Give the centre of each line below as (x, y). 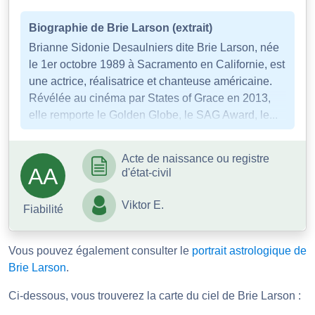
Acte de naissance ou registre (195, 158)
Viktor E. (143, 205)
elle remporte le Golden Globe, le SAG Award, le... (153, 115)
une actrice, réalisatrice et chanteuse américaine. (150, 81)
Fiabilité (43, 209)
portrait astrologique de (249, 250)
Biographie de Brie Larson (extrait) (121, 27)
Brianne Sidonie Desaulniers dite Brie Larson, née (154, 47)
